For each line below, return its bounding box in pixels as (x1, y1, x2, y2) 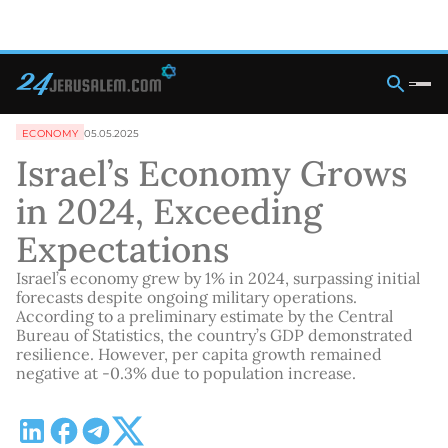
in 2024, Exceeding (16, 189, 322, 234)
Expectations (16, 227, 229, 272)
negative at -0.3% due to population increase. (16, 363, 356, 383)
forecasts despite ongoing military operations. (16, 287, 357, 307)
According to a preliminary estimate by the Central (16, 306, 393, 326)
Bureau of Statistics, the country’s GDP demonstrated (16, 325, 413, 345)
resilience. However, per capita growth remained (16, 344, 382, 364)
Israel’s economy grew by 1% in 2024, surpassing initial (16, 268, 420, 288)
